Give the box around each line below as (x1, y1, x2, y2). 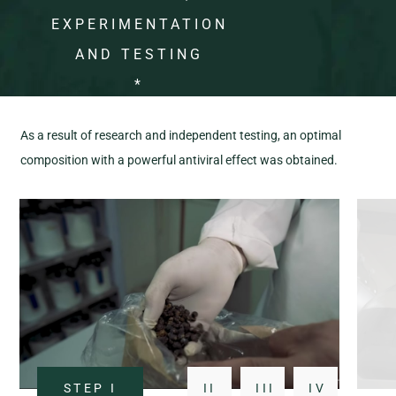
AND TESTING (75, 46, 203, 64)
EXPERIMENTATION (50, 16, 228, 34)
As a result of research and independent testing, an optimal (20, 127, 342, 142)
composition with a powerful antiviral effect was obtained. (20, 152, 339, 167)
